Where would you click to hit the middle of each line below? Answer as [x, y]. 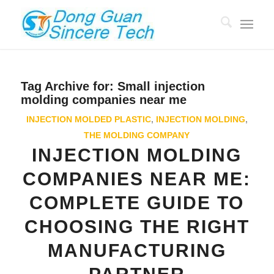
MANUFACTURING [137, 250]
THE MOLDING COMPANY [137, 135]
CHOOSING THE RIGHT [137, 227]
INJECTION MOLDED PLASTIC [88, 119]
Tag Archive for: [69, 86]
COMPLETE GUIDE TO [137, 203]
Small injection [161, 86]
